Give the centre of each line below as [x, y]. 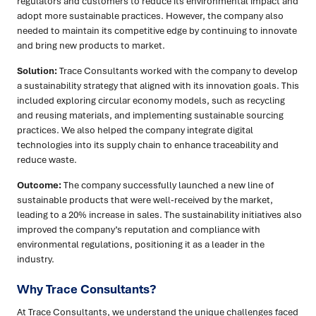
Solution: [37, 71]
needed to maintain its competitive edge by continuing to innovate [157, 31]
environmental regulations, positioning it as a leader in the [141, 244]
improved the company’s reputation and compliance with [139, 230]
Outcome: [39, 185]
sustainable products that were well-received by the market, [145, 200]
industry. [36, 259]
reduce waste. [47, 160]
